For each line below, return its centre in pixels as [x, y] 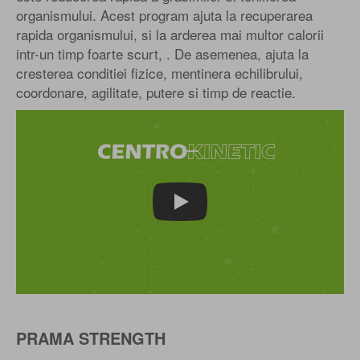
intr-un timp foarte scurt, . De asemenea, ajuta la [162, 53]
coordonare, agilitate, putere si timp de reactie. [156, 92]
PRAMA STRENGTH [91, 338]
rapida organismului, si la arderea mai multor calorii [170, 34]
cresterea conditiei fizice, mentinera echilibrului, [160, 72]
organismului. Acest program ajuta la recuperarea [164, 14]
